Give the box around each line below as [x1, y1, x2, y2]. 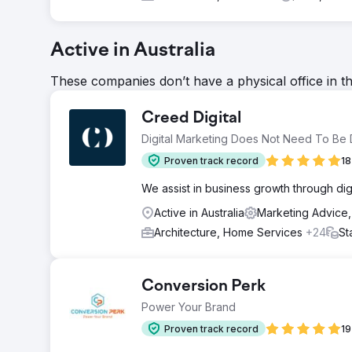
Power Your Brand [141, 300, 236, 313]
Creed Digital [141, 110, 241, 127]
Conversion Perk [141, 278, 266, 295]
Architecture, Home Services [154, 225, 306, 239]
